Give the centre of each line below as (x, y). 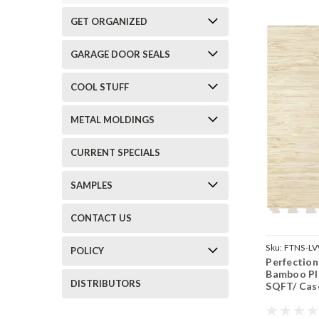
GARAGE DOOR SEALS (120, 54)
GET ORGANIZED (109, 21)
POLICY (87, 251)
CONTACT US (101, 218)
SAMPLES (91, 185)
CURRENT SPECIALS (115, 152)
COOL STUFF (100, 87)
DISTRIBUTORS (106, 283)
